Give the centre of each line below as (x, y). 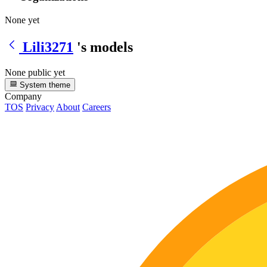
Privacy (40, 107)
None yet (22, 20)
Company (23, 96)
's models (105, 47)
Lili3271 (48, 47)
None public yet (35, 72)
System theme (44, 85)
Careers (97, 107)
